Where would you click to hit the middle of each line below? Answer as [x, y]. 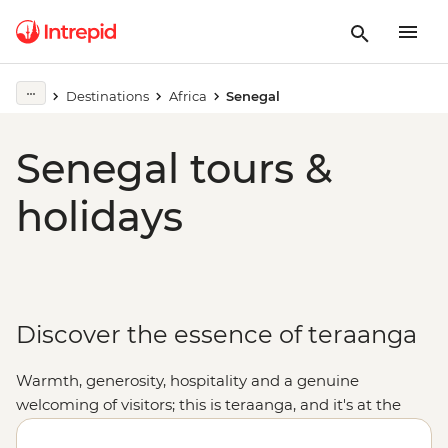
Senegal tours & [174, 168]
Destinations [107, 96]
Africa [187, 96]
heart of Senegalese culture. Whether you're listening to [223, 428]
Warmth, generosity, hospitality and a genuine [187, 380]
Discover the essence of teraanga [216, 334]
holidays [99, 216]
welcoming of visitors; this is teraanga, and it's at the [208, 404]
